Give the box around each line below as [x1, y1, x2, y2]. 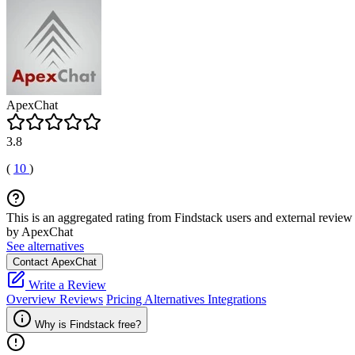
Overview [6, 292, 59, 306]
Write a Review [25, 278, 106, 292]
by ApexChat [6, 225, 73, 239]
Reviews [59, 292, 103, 306]
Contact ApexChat [13, 256, 97, 268]
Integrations [208, 292, 266, 306]
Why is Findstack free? [35, 319, 141, 330]
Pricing [106, 292, 144, 306]
